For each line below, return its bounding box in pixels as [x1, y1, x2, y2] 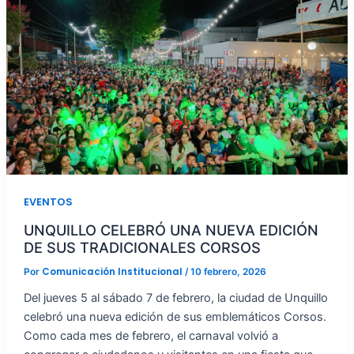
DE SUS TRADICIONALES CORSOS [23, 238, 261, 256]
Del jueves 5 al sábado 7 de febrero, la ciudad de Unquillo [23, 291, 328, 306]
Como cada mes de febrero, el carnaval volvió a [23, 329, 278, 344]
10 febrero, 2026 [190, 266, 266, 278]
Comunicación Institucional [41, 265, 185, 279]
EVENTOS [23, 194, 72, 209]
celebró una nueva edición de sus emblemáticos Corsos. [23, 310, 326, 325]
